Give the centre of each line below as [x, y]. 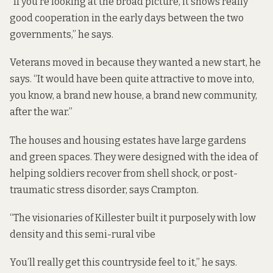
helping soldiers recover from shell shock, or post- [124, 173]
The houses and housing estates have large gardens [128, 140]
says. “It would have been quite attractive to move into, [132, 79]
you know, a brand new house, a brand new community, [133, 96]
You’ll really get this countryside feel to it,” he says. [123, 262]
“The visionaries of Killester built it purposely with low [133, 218]
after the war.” [41, 112]
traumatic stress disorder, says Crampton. [104, 190]
